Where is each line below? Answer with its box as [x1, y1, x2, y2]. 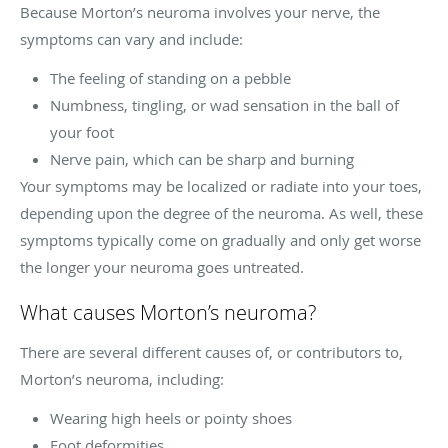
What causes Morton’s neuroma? [20, 298, 316, 326]
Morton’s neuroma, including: [20, 368, 224, 389]
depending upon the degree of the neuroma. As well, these [20, 202, 423, 223]
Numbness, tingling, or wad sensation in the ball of [50, 94, 399, 115]
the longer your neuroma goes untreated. [20, 256, 304, 277]
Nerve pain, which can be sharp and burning [50, 148, 354, 169]
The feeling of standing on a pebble [50, 67, 291, 88]
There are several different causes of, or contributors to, [20, 341, 403, 362]
